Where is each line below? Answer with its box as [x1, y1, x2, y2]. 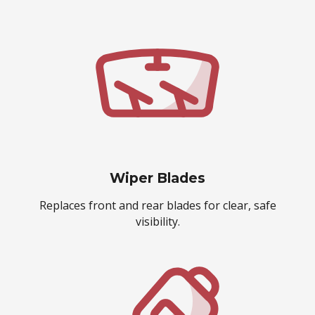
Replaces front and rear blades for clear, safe [39, 197, 276, 213]
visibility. [135, 213, 180, 229]
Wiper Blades [110, 169, 205, 186]
